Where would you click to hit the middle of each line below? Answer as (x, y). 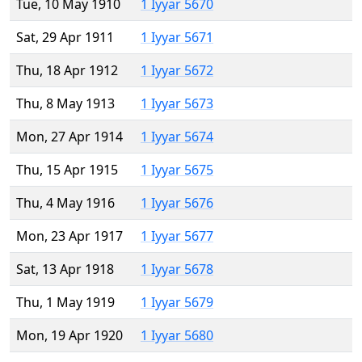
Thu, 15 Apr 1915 (67, 170)
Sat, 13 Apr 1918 (65, 269)
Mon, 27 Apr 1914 (69, 137)
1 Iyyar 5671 (177, 38)
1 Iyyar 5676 (177, 203)
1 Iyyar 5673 (177, 104)
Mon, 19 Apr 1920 (69, 336)
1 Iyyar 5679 (177, 303)
